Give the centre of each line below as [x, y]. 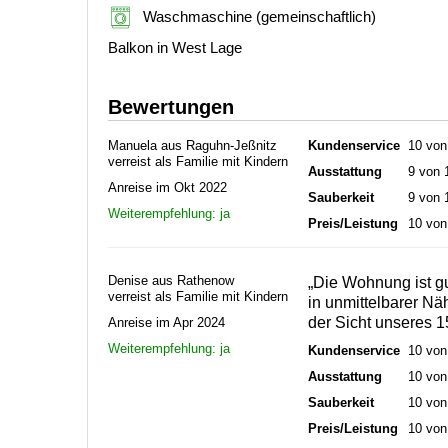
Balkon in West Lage [175, 47]
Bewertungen [171, 106]
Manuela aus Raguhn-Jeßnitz [192, 145]
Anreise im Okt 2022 [167, 187]
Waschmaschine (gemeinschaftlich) [259, 16]
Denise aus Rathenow [171, 280]
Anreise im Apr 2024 [166, 322]
